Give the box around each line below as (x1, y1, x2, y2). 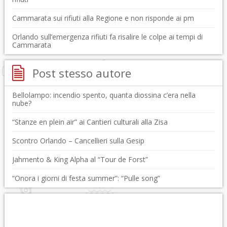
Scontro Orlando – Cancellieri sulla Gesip (12, 136, 144, 145)
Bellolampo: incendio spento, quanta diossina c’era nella (12, 90, 196, 100)
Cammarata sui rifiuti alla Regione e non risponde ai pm (12, 13, 194, 23)
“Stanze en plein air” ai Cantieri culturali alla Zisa (12, 117, 168, 127)
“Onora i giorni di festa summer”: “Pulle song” (12, 173, 160, 183)
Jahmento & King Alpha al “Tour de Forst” (12, 155, 148, 164)
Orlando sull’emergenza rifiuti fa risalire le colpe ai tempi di (12, 32, 203, 42)
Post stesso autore (32, 65, 131, 81)
